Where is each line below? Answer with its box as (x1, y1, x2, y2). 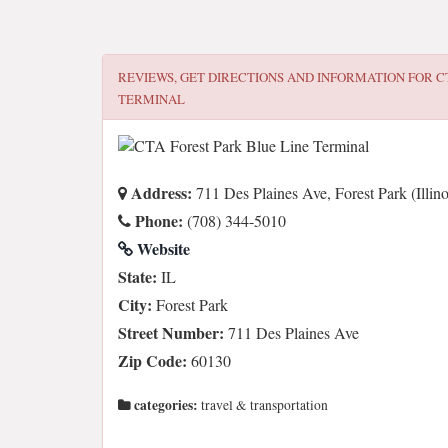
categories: (131, 395, 198, 415)
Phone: (131, 209, 183, 232)
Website (133, 237, 190, 260)
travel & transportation (198, 396, 328, 414)
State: (118, 265, 157, 288)
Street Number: (118, 321, 224, 344)
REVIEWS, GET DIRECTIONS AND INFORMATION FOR (118, 68, 436, 86)
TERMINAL (118, 90, 185, 108)
